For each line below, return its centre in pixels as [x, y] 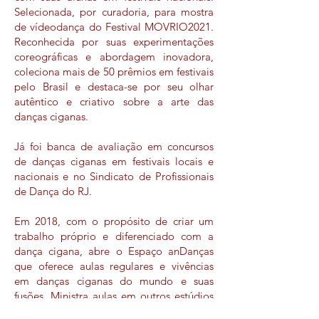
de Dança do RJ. [53, 191]
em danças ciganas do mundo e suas [114, 281]
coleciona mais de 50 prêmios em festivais [114, 72]
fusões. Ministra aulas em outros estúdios [114, 296]
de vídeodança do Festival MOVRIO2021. [114, 27]
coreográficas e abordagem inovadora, [114, 57]
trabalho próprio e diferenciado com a [114, 236]
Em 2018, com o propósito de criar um [114, 221]
